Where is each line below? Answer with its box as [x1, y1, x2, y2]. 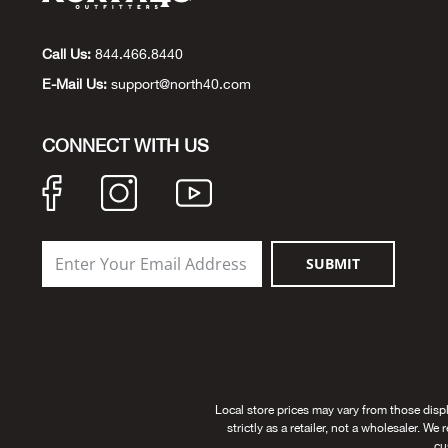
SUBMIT [306, 254, 360, 273]
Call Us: [42, 46, 91, 62]
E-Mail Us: [42, 76, 107, 92]
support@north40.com [111, 76, 251, 92]
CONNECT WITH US [42, 135, 209, 156]
